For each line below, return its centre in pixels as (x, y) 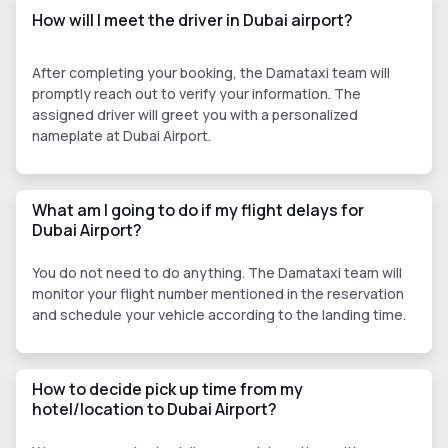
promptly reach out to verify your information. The (196, 94)
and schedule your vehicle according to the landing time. (219, 315)
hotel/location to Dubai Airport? (154, 409)
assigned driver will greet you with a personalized (195, 115)
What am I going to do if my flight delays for (198, 210)
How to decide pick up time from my (167, 389)
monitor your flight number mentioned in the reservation (218, 294)
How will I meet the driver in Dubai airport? (192, 20)
